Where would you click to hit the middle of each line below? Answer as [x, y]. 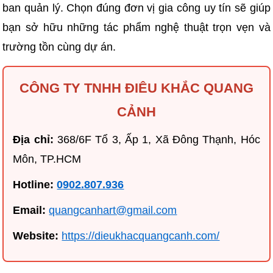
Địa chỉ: [33, 140]
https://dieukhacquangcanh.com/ [141, 236]
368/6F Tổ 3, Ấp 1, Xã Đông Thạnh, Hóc [157, 140]
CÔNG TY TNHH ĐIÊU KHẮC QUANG [136, 88]
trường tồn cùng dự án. [59, 47]
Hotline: [34, 185]
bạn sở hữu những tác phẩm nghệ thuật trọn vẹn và [136, 28]
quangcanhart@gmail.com [113, 211]
